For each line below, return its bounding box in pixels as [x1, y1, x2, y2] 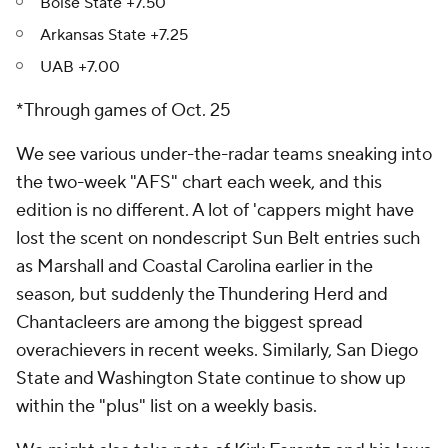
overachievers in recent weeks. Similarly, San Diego [16, 339, 418, 362]
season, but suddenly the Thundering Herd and [16, 283, 388, 306]
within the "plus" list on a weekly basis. [16, 395, 321, 418]
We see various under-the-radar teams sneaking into [16, 143, 432, 166]
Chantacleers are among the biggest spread [16, 311, 363, 334]
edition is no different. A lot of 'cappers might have [16, 199, 414, 222]
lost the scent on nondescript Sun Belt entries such [16, 227, 420, 250]
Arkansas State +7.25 [40, 25, 188, 45]
